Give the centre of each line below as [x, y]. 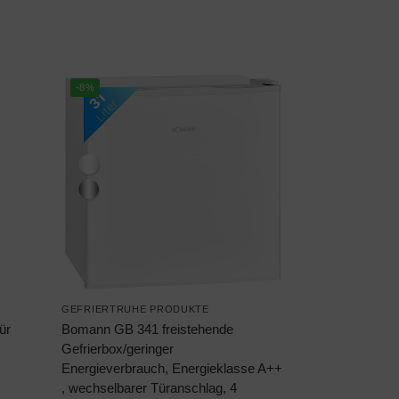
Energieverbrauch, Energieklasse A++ [172, 369]
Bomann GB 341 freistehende [148, 330]
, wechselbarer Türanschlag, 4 [150, 388]
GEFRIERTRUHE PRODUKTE [135, 309]
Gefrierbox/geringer [118, 349]
